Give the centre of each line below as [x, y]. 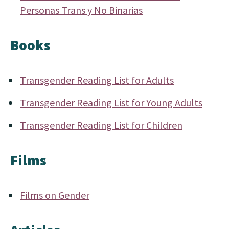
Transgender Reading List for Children [101, 125]
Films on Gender [55, 195]
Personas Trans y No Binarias [81, 10]
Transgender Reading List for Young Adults [111, 102]
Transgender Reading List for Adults [97, 80]
